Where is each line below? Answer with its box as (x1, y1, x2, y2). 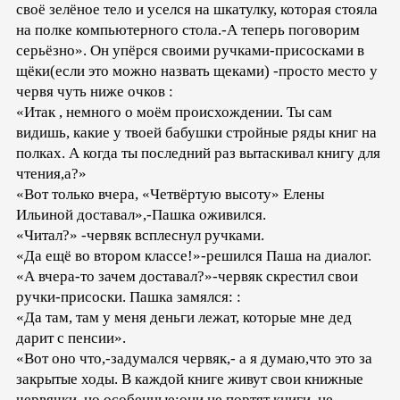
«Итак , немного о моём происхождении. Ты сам (16, 103, 332, 121)
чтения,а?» (16, 164, 87, 182)
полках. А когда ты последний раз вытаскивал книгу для (16, 144, 380, 162)
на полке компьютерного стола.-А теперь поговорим (16, 21, 360, 38)
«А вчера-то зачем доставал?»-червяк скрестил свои (16, 267, 358, 285)
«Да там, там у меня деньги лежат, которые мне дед (16, 308, 352, 326)
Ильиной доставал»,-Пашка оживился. (16, 205, 266, 223)
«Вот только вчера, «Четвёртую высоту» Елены (16, 185, 324, 203)
